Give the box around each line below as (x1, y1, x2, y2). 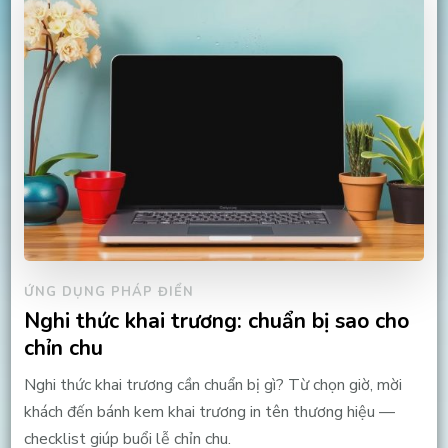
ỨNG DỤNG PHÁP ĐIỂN (23, 283, 194, 302)
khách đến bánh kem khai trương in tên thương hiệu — (23, 401, 395, 424)
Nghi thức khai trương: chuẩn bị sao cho (23, 306, 409, 337)
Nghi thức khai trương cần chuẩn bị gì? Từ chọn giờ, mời (23, 374, 402, 397)
